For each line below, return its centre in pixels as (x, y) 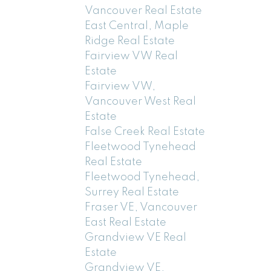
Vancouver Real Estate (144, 11)
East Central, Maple (137, 26)
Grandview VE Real (136, 237)
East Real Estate (126, 222)
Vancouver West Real (141, 101)
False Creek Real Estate (145, 132)
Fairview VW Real (132, 56)
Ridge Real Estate (130, 41)
